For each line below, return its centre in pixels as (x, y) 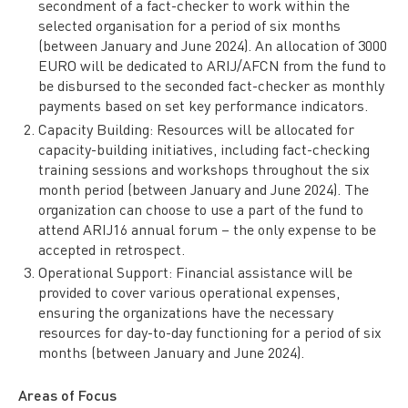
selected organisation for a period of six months (190, 25)
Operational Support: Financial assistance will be (196, 271)
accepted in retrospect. (112, 249)
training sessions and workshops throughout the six (204, 168)
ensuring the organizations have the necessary (186, 311)
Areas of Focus (67, 395)
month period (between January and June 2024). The (204, 189)
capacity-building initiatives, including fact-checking (204, 148)
